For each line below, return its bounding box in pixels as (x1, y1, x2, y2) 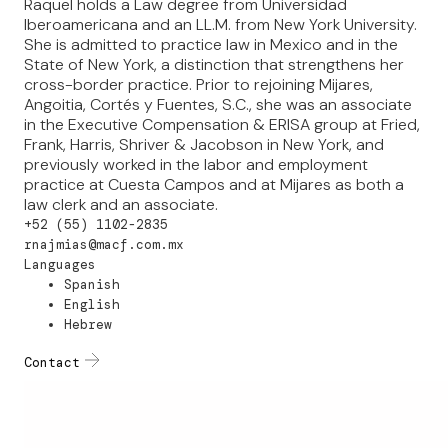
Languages (24, 255, 96, 273)
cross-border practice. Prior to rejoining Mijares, (24, 73, 373, 95)
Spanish (64, 275, 120, 293)
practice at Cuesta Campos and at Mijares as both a (24, 173, 404, 195)
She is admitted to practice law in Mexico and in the (24, 33, 398, 55)
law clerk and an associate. (24, 193, 218, 215)
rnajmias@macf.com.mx (24, 235, 184, 253)
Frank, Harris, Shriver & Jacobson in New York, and (24, 133, 384, 155)
